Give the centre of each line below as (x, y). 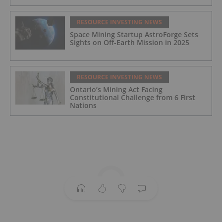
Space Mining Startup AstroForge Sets (134, 34)
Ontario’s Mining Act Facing (116, 89)
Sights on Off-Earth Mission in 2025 (130, 42)
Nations (83, 105)
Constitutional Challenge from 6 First (133, 97)
